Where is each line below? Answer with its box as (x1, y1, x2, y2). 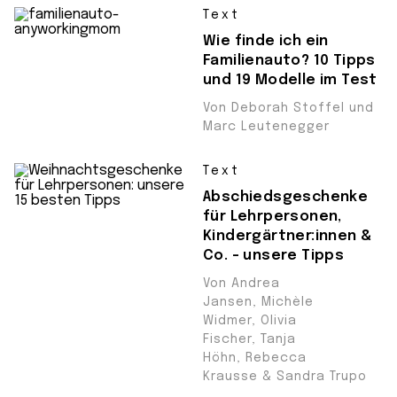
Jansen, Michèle (203, 295, 314, 308)
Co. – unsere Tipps (203, 247, 345, 263)
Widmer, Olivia (203, 314, 297, 327)
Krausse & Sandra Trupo (203, 370, 367, 383)
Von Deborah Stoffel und (203, 101, 374, 114)
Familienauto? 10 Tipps (203, 52, 376, 68)
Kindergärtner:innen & (203, 228, 372, 244)
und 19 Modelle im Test (203, 72, 378, 88)
